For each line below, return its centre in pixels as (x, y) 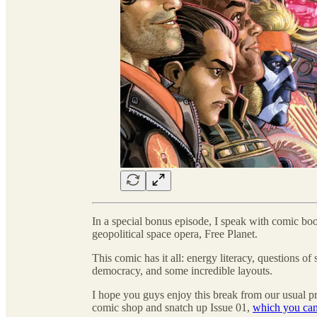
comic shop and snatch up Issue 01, (172, 308)
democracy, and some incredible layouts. (182, 271)
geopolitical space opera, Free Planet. (175, 234)
